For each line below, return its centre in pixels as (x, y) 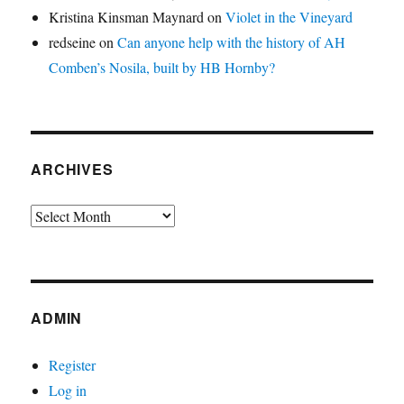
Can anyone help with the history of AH (232, 41)
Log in (68, 390)
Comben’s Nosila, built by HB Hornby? (162, 67)
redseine (73, 41)
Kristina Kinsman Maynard (127, 16)
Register (73, 364)
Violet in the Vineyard (289, 16)
